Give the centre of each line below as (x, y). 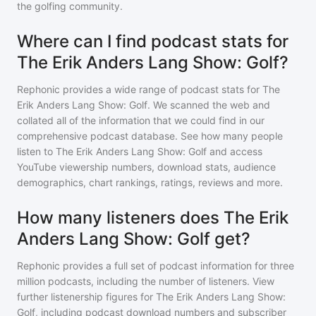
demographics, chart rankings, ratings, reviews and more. (150, 182)
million (31, 281)
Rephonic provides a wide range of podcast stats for (140, 89)
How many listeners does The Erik (153, 218)
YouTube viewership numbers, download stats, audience (146, 167)
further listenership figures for (86, 297)
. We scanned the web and (209, 105)
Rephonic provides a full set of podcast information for (142, 266)
